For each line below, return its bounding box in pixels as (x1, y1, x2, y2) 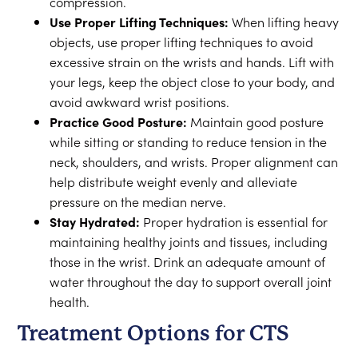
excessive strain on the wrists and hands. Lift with (50, 53, 335, 70)
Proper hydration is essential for (140, 213, 328, 230)
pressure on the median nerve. (50, 193, 227, 210)
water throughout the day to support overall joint (50, 272, 332, 290)
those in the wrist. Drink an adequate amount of (50, 253, 326, 270)
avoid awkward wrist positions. (50, 93, 230, 110)
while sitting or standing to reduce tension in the (50, 133, 328, 150)
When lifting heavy (229, 13, 340, 30)
